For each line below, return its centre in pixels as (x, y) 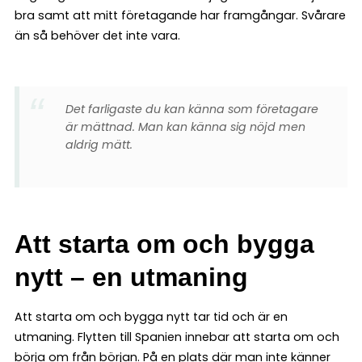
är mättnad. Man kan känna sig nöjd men (185, 126)
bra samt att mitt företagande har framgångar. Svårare (180, 15)
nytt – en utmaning (131, 277)
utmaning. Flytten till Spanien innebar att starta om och (177, 337)
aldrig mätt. (99, 144)
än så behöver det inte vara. (99, 35)
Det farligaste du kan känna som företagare (192, 109)
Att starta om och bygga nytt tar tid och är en (151, 316)
